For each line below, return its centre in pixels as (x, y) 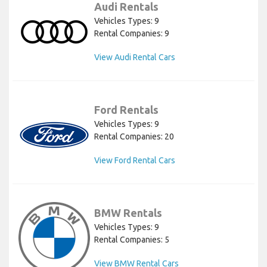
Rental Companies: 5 (132, 240)
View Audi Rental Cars (135, 58)
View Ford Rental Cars (135, 161)
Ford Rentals (126, 110)
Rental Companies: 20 (134, 137)
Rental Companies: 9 (132, 34)
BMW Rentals (128, 213)
